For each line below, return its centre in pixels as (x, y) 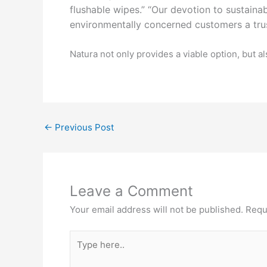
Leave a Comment (131, 191)
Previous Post (83, 127)
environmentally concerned (132, 24)
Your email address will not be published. (156, 209)
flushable (91, 10)
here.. (81, 251)
